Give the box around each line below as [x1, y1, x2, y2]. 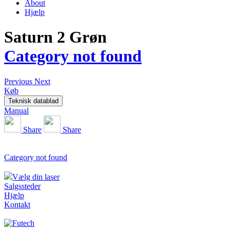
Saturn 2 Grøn [4, 28, 107, 47]
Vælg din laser [12, 172, 60, 181]
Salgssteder [4, 181, 41, 190]
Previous [4, 76, 32, 86]
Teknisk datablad [8, 97, 59, 105]
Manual [4, 106, 29, 115]
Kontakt [4, 200, 30, 209]
